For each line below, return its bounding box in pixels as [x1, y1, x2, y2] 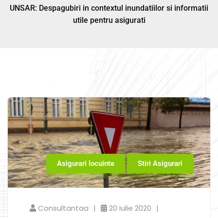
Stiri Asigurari [138, 159, 182, 168]
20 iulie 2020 [109, 203, 151, 213]
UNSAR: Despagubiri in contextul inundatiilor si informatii [10, 3, 208, 13]
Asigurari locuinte [57, 159, 114, 168]
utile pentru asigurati [73, 16, 145, 25]
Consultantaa [38, 203, 89, 213]
